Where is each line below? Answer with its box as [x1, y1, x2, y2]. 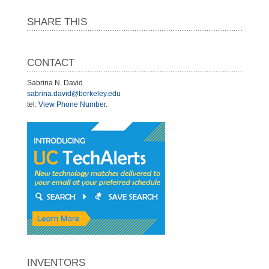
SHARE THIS [27, 16, 87, 28]
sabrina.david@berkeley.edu [27, 89, 121, 98]
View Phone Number [38, 100, 106, 109]
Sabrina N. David [27, 78, 83, 87]
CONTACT [27, 56, 74, 68]
